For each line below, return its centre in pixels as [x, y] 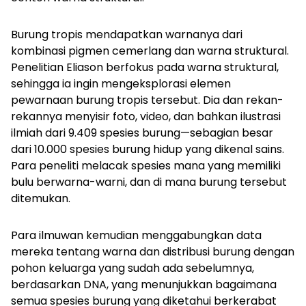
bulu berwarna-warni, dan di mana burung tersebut [149, 182]
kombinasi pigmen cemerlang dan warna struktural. [150, 51]
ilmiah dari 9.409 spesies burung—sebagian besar [142, 133]
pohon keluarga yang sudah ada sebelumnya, [133, 268]
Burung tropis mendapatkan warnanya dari [127, 35]
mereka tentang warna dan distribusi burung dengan [153, 252]
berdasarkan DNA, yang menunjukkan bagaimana [144, 285]
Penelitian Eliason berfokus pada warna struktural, [145, 68]
